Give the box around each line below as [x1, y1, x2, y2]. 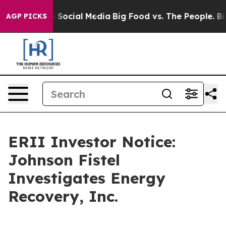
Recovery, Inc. [8, 187, 118, 206]
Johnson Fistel [8, 150, 120, 169]
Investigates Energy [8, 168, 165, 188]
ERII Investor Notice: [8, 132, 176, 151]
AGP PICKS [6, 12, 47, 21]
